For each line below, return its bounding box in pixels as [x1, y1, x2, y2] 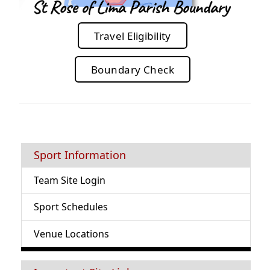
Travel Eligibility [94, 28, 171, 43]
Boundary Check [91, 62, 174, 77]
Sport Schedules [34, 200, 108, 214]
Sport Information [34, 148, 126, 162]
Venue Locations [34, 227, 109, 240]
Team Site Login [34, 174, 105, 187]
